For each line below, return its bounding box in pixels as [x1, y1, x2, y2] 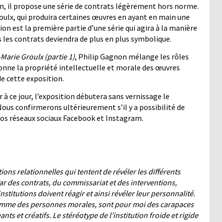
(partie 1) [45, 52, 75, 62]
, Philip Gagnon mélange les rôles [75, 52, 189, 62]
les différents [137, 166, 180, 177]
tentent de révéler [77, 166, 136, 177]
